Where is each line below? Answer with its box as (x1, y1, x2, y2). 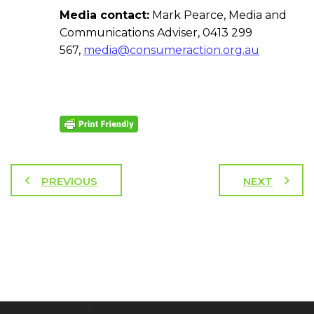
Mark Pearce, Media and (149, 8, 287, 22)
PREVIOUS (41, 175, 97, 189)
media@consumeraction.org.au (83, 43, 259, 57)
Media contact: (60, 8, 149, 22)
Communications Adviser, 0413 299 (60, 25, 252, 39)
